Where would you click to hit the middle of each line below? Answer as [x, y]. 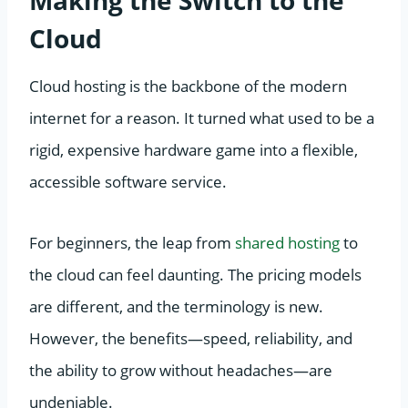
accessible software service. [128, 181]
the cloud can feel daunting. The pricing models [195, 274]
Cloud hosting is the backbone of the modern [188, 86]
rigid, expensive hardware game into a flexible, [194, 149]
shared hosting [287, 242]
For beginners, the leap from [132, 242]
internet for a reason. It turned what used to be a [202, 117]
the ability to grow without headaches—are [181, 370]
